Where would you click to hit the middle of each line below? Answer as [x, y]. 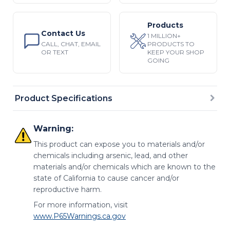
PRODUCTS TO [171, 44]
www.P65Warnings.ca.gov [79, 216]
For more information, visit [80, 205]
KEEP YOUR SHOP [176, 52]
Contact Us [63, 33]
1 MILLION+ [164, 35]
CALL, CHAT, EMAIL [71, 44]
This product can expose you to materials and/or [119, 144]
